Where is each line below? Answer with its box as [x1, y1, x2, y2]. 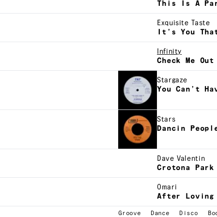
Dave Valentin [157, 155, 205, 163]
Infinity [157, 47, 182, 56]
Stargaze [157, 76, 188, 85]
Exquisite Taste [157, 19, 210, 28]
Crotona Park [157, 164, 215, 172]
